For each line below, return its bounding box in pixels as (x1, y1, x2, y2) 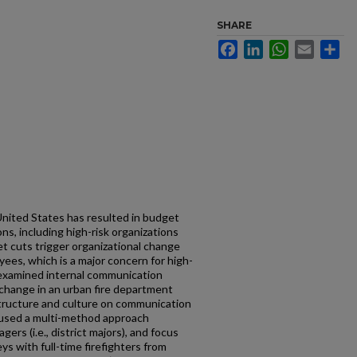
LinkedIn (263, 40, 306, 53)
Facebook (237, 40, 288, 53)
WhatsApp (288, 40, 340, 53)
